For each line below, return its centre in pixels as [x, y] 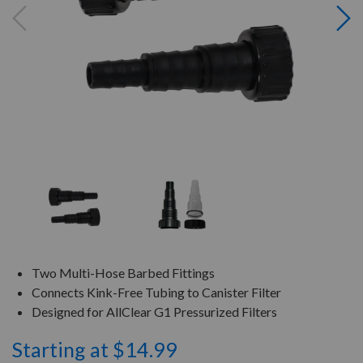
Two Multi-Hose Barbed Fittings [123, 273]
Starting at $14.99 [95, 349]
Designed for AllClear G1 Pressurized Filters [154, 312]
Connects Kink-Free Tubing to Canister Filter [156, 292]
